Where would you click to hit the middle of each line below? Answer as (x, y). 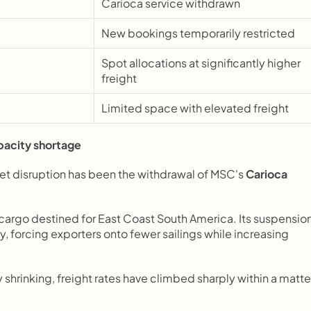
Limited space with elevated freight (195, 108)
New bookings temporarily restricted (198, 33)
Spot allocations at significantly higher (201, 63)
